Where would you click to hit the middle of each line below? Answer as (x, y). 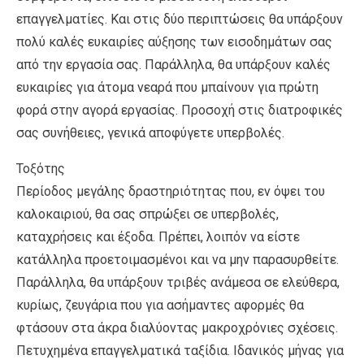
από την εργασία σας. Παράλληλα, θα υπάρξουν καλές (173, 64)
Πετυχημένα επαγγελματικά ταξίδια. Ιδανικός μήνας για (180, 350)
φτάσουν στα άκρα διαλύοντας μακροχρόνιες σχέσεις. (177, 327)
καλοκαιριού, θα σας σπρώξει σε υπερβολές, (147, 214)
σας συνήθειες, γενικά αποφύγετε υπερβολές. (150, 132)
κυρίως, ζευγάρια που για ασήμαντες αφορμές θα (160, 305)
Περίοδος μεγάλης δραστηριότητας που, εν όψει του (171, 191)
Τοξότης (41, 168)
